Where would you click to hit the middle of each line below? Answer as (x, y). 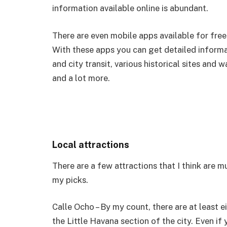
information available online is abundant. (130, 8)
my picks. (70, 180)
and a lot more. (81, 78)
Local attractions (91, 145)
